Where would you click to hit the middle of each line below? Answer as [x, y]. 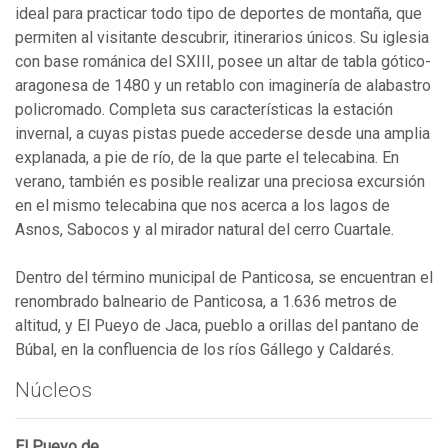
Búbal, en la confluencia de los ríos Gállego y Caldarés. [204, 349]
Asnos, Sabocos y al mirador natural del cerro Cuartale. [204, 229]
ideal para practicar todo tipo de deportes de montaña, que [218, 13]
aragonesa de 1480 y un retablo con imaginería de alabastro [223, 85]
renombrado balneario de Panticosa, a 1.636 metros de [206, 301]
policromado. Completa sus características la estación [204, 109]
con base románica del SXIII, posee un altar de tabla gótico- [223, 61]
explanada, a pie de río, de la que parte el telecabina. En [207, 157]
